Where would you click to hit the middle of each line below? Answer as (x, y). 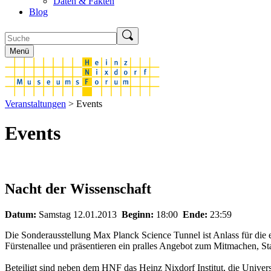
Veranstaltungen (35, 104)
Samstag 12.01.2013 (78, 214)
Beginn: (139, 214)
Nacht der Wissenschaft (78, 188)
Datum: (22, 214)
